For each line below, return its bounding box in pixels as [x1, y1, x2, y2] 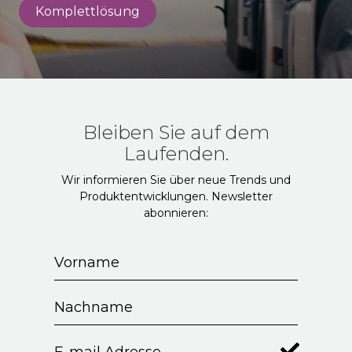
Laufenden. [123, 141, 229, 165]
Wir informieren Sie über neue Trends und [61, 172, 291, 187]
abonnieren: [144, 205, 208, 220]
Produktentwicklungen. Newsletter [79, 189, 273, 203]
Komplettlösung [35, 3, 140, 19]
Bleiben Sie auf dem [82, 120, 269, 144]
